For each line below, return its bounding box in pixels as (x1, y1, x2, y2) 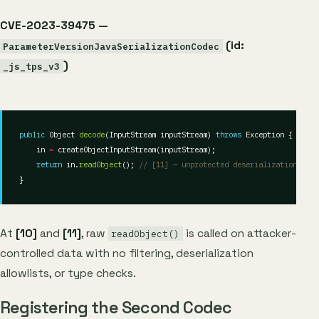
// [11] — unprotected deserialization (139, 159, 297, 170)
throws (216, 130, 241, 140)
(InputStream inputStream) (105, 130, 216, 140)
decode (79, 130, 105, 140)
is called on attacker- (182, 226, 296, 241)
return (36, 159, 62, 170)
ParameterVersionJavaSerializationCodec (3, 40, 220, 53)
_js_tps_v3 (3, 60, 61, 73)
